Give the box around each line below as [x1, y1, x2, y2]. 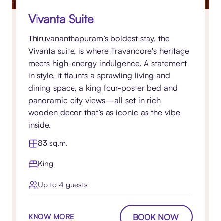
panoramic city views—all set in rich [28, 95, 161, 106]
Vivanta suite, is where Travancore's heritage [28, 45, 190, 56]
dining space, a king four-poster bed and [28, 82, 178, 93]
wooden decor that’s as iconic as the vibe [28, 107, 181, 118]
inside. [28, 119, 51, 130]
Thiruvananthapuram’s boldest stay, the [28, 33, 170, 44]
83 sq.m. [38, 138, 68, 148]
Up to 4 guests [38, 179, 88, 189]
